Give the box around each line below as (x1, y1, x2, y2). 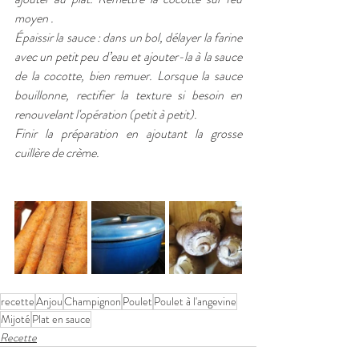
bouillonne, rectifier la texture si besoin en (14, 86, 242, 105)
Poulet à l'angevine (154, 293, 236, 310)
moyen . (14, 9, 54, 28)
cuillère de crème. (14, 143, 99, 163)
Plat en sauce (32, 311, 91, 328)
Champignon (64, 293, 121, 310)
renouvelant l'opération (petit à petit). (14, 105, 200, 124)
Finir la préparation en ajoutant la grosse (14, 124, 242, 143)
